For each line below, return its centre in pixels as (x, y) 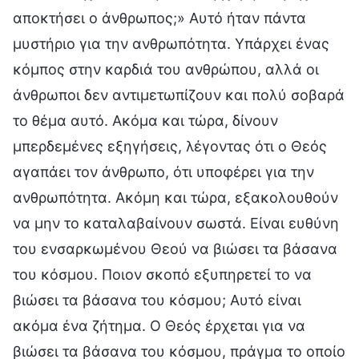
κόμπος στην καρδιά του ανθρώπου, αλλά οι (166, 69)
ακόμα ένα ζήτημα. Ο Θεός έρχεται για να (159, 325)
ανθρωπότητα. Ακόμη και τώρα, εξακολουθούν (175, 197)
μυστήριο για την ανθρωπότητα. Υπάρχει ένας (171, 43)
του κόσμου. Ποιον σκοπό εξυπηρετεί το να (162, 274)
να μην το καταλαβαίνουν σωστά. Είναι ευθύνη (176, 223)
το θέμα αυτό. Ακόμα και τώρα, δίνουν (145, 120)
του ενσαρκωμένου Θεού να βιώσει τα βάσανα (175, 248)
